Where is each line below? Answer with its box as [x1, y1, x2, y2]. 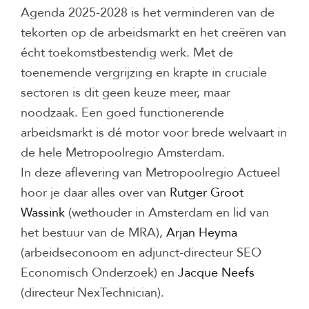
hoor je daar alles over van [21, 184, 170, 202]
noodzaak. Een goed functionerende [21, 104, 224, 122]
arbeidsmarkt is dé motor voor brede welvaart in [21, 124, 287, 142]
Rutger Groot [170, 184, 243, 202]
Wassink [21, 204, 65, 222]
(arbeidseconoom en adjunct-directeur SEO [21, 244, 261, 262]
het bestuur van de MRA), [21, 224, 166, 242]
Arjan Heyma [166, 224, 237, 242]
